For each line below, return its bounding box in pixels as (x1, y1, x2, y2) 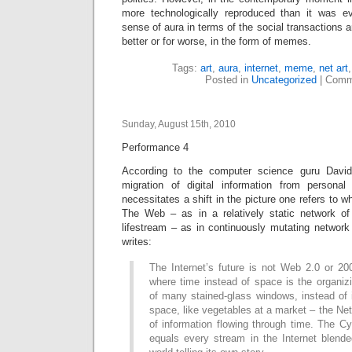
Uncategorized (251, 74, 317, 86)
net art (319, 62, 348, 75)
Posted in (205, 74, 251, 86)
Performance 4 (122, 141, 189, 154)
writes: (122, 236, 152, 248)
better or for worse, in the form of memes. (122, 35, 311, 48)
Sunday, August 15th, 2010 (122, 119, 236, 130)
